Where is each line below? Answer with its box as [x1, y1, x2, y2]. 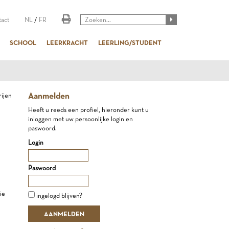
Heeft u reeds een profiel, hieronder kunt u [28, 106, 149, 113]
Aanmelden [28, 90, 70, 101]
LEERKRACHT [47, 38, 88, 47]
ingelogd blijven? [36, 192, 83, 199]
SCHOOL [10, 38, 36, 47]
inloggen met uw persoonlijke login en [28, 115, 133, 123]
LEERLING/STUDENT [98, 38, 162, 47]
